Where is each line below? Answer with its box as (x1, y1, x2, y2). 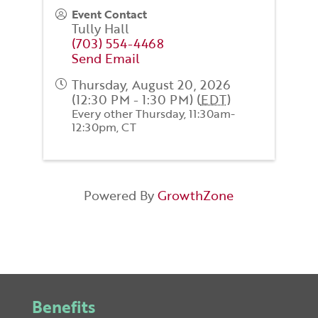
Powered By (84, 186, 158, 205)
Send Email (71, 49, 140, 68)
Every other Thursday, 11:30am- (71, 105, 235, 123)
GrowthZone (158, 186, 234, 205)
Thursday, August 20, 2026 (71, 75, 231, 94)
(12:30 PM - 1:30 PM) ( (71, 90, 201, 109)
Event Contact (71, 6, 147, 23)
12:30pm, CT (71, 119, 136, 136)
